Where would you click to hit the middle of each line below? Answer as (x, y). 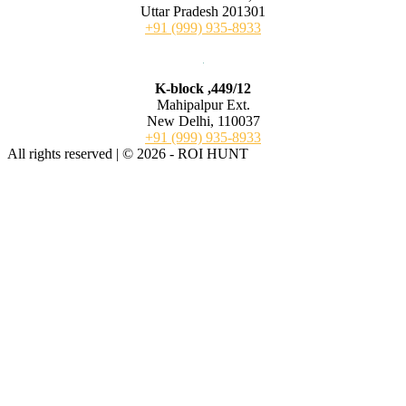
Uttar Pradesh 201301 (203, 12)
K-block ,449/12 (203, 89)
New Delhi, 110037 (203, 121)
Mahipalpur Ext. (203, 105)
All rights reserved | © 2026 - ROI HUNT (128, 154)
